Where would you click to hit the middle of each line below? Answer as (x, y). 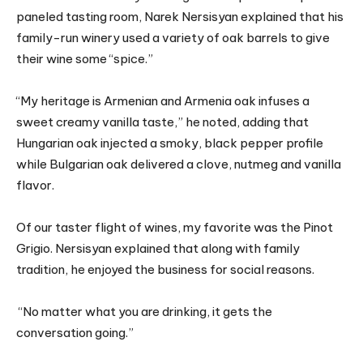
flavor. (35, 186)
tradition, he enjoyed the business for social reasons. (165, 270)
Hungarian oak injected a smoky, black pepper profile (170, 143)
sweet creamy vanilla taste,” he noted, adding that (162, 122)
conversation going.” (75, 333)
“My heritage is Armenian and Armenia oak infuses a (163, 101)
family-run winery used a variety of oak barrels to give (173, 38)
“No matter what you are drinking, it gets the (144, 312)
